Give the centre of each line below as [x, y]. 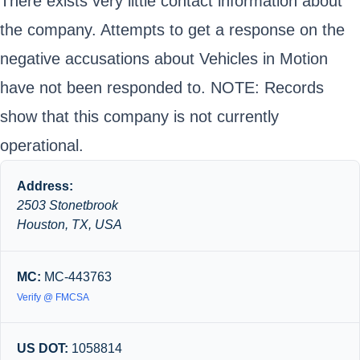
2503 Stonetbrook [67, 205]
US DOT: [43, 348]
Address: [45, 186]
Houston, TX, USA [70, 225]
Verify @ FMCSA [53, 297]
